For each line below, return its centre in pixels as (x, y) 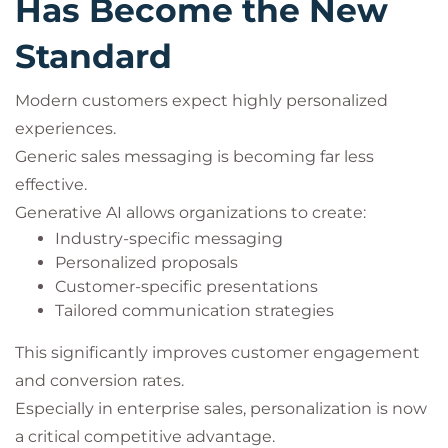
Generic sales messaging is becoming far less (194, 156)
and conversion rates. (99, 380)
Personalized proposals (146, 262)
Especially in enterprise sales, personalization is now (221, 408)
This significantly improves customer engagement (217, 352)
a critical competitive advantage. (145, 436)
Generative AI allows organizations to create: (190, 212)
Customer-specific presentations (186, 286)
